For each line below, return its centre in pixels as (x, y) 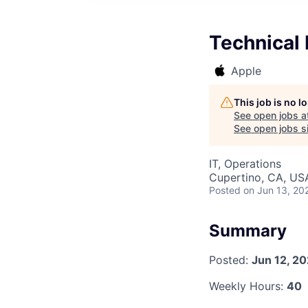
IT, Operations (245, 164)
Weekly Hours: (248, 286)
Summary (248, 231)
